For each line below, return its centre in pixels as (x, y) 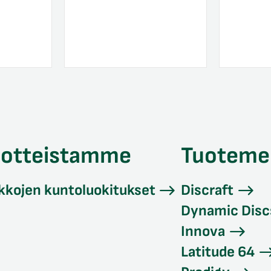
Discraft (207, 190)
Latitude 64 (218, 252)
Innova (203, 231)
